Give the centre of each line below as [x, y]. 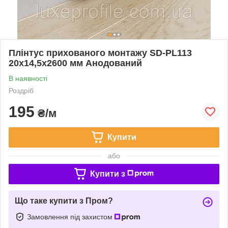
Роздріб [21, 90]
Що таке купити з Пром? [64, 201]
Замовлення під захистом [71, 217]
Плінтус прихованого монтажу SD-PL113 [100, 53]
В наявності [28, 78]
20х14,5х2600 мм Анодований [75, 63]
